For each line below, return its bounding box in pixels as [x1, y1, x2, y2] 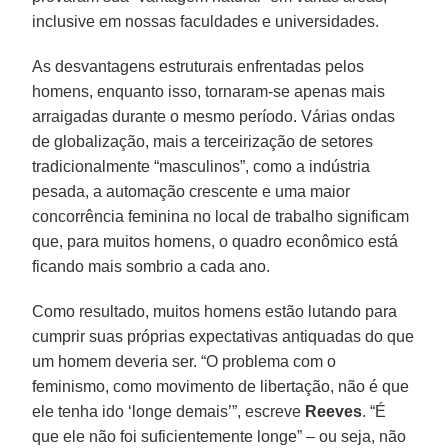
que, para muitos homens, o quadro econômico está [32, 232, 399, 250]
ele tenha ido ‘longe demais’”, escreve [32, 402, 306, 420]
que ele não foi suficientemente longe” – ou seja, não [32, 427, 407, 445]
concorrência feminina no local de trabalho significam [32, 207, 410, 225]
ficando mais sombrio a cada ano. [32, 257, 271, 275]
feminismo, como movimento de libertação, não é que [32, 377, 410, 395]
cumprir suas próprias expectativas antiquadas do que [32, 327, 415, 345]
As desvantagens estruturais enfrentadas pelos [32, 57, 365, 75]
